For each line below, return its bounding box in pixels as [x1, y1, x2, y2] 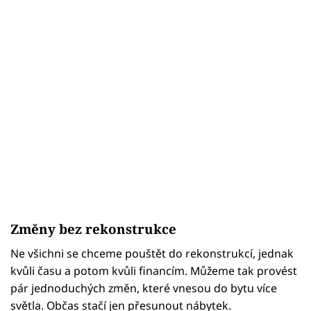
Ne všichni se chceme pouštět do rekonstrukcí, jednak [10, 246, 294, 262]
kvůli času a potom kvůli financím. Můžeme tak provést [10, 263, 297, 279]
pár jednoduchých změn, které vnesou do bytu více [10, 280, 277, 296]
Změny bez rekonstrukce [10, 220, 176, 238]
